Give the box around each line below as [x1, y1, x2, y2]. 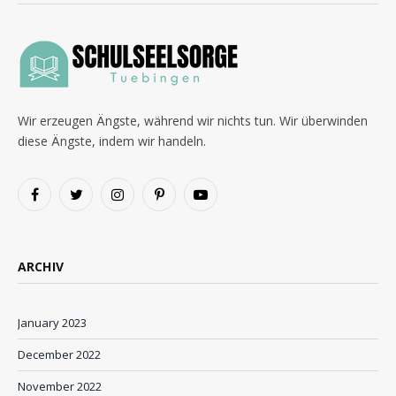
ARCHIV [18, 257, 64, 275]
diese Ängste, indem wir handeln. [18, 132, 206, 149]
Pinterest [157, 193, 207, 209]
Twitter [74, 193, 111, 209]
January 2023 [18, 314, 87, 331]
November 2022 [18, 377, 102, 394]
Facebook [33, 193, 86, 209]
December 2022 [18, 346, 101, 362]
